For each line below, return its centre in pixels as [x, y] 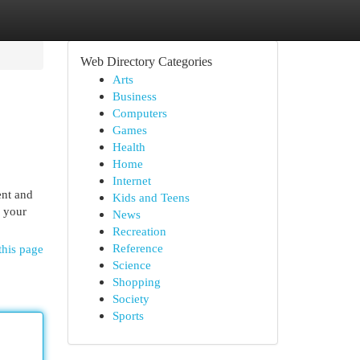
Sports [128, 315]
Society [131, 299]
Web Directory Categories [146, 61]
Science [131, 265]
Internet [131, 180]
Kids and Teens [151, 197]
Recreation [139, 231]
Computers [139, 113]
